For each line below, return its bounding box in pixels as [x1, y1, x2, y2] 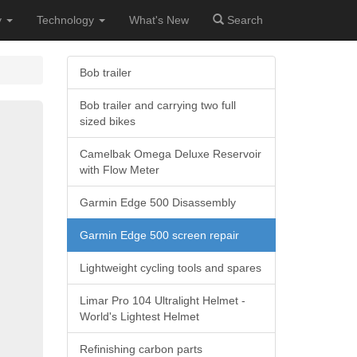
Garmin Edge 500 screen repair [79, 229, 239, 241]
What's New [129, 14, 189, 26]
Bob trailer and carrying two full [79, 99, 236, 112]
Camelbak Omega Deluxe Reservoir [79, 147, 261, 160]
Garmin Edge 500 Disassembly [79, 196, 236, 209]
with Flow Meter [79, 163, 159, 176]
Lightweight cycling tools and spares [79, 261, 261, 274]
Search [224, 14, 263, 26]
